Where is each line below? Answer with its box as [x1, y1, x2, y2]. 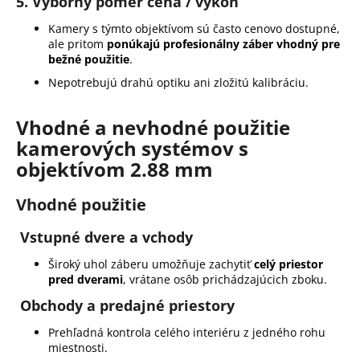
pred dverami [48, 272, 123, 288]
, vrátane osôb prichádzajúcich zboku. [123, 272, 327, 288]
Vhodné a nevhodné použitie [16, 114, 290, 141]
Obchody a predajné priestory [20, 296, 235, 316]
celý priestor [254, 256, 323, 272]
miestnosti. [48, 340, 108, 356]
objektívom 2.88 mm [16, 156, 213, 183]
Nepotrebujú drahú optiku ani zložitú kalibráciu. [48, 75, 309, 91]
